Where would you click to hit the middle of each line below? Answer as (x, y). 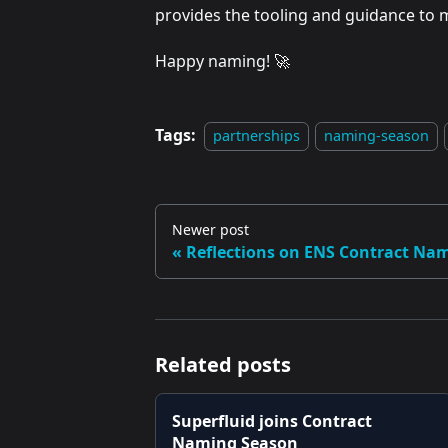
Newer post (210, 230)
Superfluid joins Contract (271, 421)
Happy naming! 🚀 (222, 61)
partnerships (256, 136)
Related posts (222, 365)
